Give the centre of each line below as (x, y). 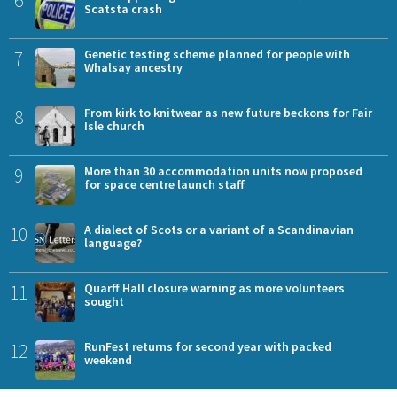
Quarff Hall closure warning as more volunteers (214, 288)
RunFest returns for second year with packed (208, 346)
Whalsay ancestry (133, 67)
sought (104, 301)
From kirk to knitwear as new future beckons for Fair (228, 112)
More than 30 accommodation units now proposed (223, 171)
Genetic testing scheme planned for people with (217, 54)
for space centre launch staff (164, 184)
